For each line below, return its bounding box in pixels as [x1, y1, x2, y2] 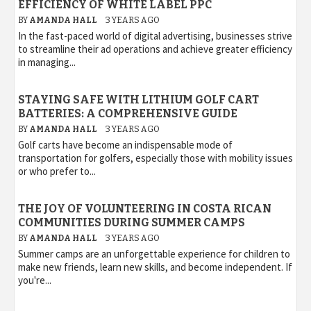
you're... [18, 273, 51, 287]
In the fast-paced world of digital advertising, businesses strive [18, 28, 292, 42]
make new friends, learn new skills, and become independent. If [18, 260, 292, 274]
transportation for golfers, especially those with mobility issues [18, 151, 293, 165]
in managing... [18, 55, 76, 69]
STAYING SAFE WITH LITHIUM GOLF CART [18, 92, 259, 106]
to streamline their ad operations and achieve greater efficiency [18, 42, 292, 56]
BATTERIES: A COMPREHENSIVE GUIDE [18, 106, 237, 120]
